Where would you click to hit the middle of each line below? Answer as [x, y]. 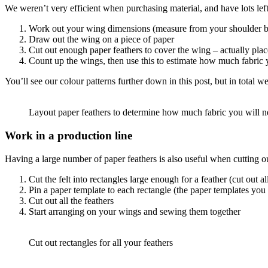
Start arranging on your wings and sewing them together [135, 211]
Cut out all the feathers [71, 200]
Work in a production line [68, 135]
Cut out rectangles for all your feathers [101, 242]
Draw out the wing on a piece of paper [101, 39]
